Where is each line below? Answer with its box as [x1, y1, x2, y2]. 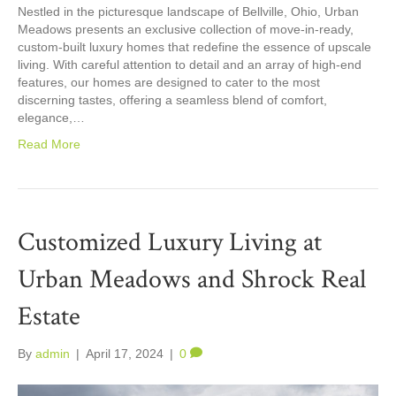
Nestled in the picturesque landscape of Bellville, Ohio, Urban [18, 4, 359, 19]
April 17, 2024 [86, 346, 164, 361]
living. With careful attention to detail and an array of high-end [18, 57, 362, 72]
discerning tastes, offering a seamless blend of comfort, [18, 92, 327, 107]
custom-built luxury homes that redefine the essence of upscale [18, 39, 371, 54]
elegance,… [18, 110, 85, 125]
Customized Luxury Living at [18, 225, 322, 260]
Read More [18, 136, 80, 151]
